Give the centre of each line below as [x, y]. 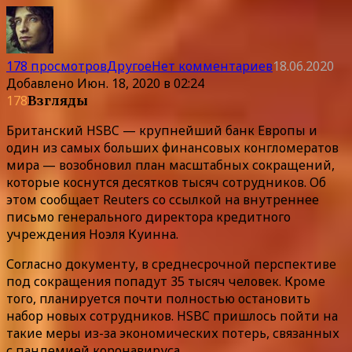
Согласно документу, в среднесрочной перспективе [171, 264]
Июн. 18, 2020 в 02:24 [141, 83]
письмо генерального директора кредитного [148, 216]
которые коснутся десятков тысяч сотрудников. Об [166, 182]
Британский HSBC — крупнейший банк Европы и [162, 130]
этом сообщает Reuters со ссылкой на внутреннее [163, 199]
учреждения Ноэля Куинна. [92, 234]
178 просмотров [57, 66]
